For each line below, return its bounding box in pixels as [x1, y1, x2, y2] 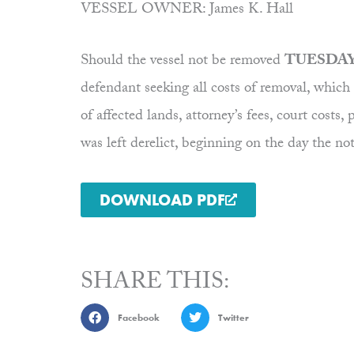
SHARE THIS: [81, 265, 229, 304]
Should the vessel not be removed [81, 49, 284, 75]
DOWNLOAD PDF [100, 190, 225, 211]
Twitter [217, 311, 249, 325]
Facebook [117, 311, 160, 325]
